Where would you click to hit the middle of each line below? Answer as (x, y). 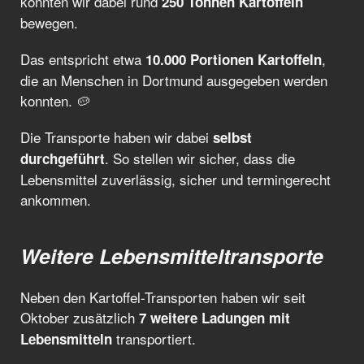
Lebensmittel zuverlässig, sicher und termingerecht (175, 179)
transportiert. (154, 338)
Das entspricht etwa (83, 59)
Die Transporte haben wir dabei (117, 137)
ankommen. (56, 199)
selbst (232, 137)
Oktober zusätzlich (80, 317)
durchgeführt (63, 158)
